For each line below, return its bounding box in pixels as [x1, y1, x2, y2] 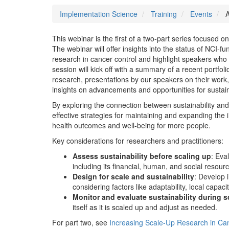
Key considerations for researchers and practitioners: [52, 135, 223, 146]
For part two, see [52, 217, 109, 227]
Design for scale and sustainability [73, 171, 194, 181]
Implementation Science [60, 9, 138, 19]
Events [190, 9, 212, 19]
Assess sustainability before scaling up [73, 151, 211, 161]
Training [151, 9, 177, 19]
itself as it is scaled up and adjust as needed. [73, 202, 217, 212]
